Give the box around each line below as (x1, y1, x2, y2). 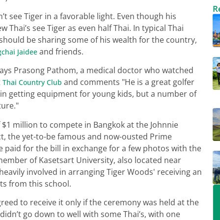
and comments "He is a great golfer (62, 77, 194, 88)
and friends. (37, 46, 83, 57)
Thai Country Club (2, 78, 62, 87)
